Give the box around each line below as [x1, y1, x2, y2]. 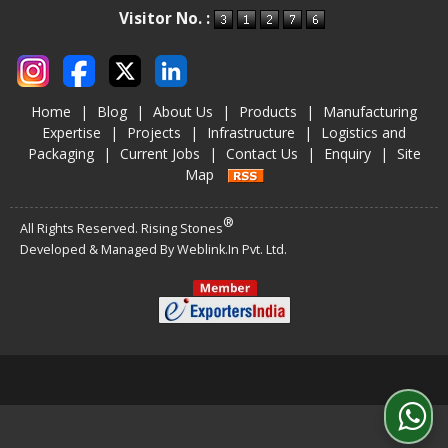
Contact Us [225, 143, 298, 163]
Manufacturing [323, 101, 417, 121]
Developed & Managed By [20, 240, 177, 258]
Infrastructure [207, 122, 295, 142]
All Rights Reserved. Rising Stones [20, 219, 223, 237]
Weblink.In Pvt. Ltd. [177, 240, 287, 258]
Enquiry [323, 143, 371, 163]
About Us [153, 101, 213, 121]
